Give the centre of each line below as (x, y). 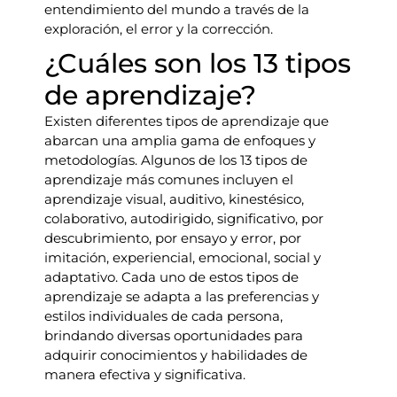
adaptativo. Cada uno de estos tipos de (171, 277)
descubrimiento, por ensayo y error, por (173, 238)
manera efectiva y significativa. (145, 375)
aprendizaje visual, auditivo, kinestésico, (174, 199)
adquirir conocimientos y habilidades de (176, 355)
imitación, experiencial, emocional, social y (183, 258)
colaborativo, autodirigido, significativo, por (184, 219)
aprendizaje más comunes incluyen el (169, 180)
